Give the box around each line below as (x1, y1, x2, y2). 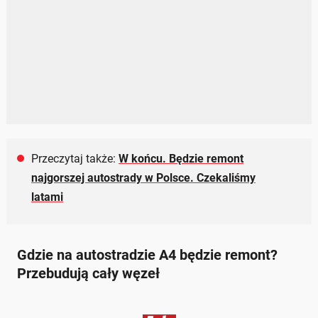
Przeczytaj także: (31, 152, 119, 166)
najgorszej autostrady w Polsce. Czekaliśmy (31, 171, 256, 185)
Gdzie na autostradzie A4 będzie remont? (17, 246, 278, 264)
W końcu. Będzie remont (119, 152, 243, 166)
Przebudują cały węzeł (17, 265, 160, 283)
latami (31, 190, 63, 204)
